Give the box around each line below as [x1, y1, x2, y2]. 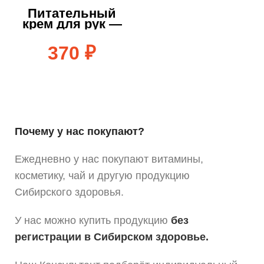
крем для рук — [22, 16, 122, 32]
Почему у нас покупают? [15, 126, 144, 138]
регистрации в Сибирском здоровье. [15, 231, 209, 243]
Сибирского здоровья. [15, 186, 124, 199]
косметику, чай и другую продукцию [15, 170, 190, 182]
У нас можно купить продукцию [15, 214, 168, 227]
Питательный [28, 6, 116, 21]
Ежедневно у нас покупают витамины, [15, 153, 203, 166]
